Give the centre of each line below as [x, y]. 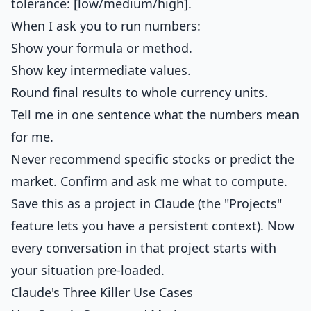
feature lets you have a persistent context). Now [153, 226]
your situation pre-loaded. [88, 270]
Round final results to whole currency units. [140, 92]
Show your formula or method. [102, 48]
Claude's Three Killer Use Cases [102, 292]
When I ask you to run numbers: [106, 26]
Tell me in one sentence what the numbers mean [155, 115]
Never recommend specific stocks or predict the [153, 159]
